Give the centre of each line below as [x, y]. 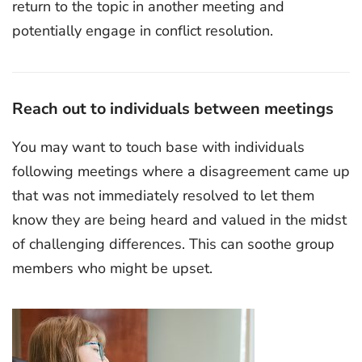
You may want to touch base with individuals [158, 147]
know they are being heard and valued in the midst [179, 220]
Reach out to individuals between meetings [173, 108]
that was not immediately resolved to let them [163, 196]
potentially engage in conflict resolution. [143, 30]
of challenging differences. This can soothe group [173, 244]
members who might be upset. [112, 268]
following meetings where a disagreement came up [181, 171]
